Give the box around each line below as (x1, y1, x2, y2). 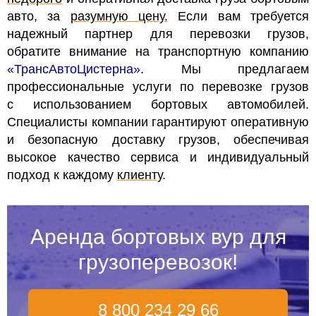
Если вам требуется (168, 9, 310, 24)
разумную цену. (70, 9, 169, 24)
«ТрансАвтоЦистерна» (7, 62, 140, 77)
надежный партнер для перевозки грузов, (7, 27, 309, 42)
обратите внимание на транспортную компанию (7, 44, 309, 59)
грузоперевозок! (78, 250, 238, 274)
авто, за (7, 9, 71, 24)
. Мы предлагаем (140, 62, 309, 77)
